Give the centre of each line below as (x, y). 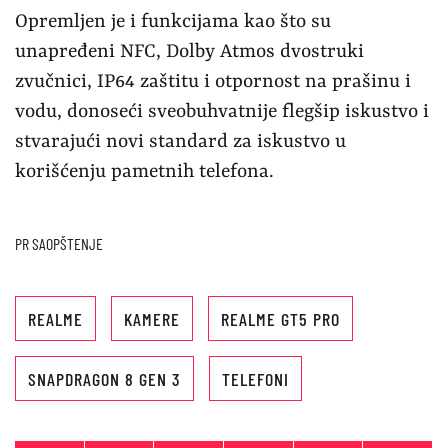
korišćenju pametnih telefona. (144, 172)
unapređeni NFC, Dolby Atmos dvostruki (189, 52)
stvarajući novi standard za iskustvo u (180, 142)
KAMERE (152, 319)
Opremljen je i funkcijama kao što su (173, 22)
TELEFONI (255, 379)
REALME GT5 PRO (280, 319)
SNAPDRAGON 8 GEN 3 (104, 379)
